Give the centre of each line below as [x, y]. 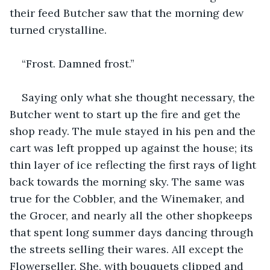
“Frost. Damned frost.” [78, 63]
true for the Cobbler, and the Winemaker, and [129, 198]
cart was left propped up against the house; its [133, 148]
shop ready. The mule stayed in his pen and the [134, 131]
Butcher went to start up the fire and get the [127, 114]
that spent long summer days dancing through [133, 232]
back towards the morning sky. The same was [129, 181]
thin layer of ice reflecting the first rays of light [134, 165]
